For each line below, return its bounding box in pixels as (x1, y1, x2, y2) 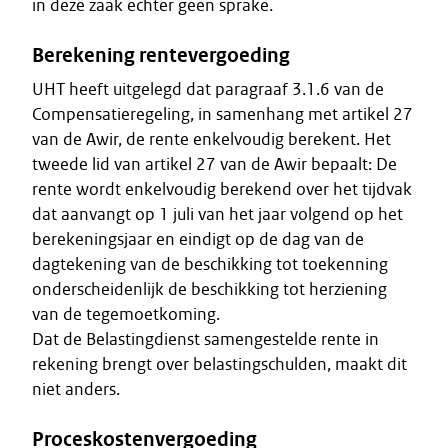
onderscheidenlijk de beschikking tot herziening (32, 278, 387, 300)
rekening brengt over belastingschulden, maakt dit (32, 353, 407, 375)
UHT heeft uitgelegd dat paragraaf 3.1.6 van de (32, 78, 384, 100)
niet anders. (32, 378, 120, 400)
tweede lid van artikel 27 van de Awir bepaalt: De (32, 153, 397, 175)
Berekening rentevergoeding (32, 42, 290, 68)
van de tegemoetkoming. (32, 303, 220, 325)
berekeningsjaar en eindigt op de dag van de (32, 228, 364, 250)
